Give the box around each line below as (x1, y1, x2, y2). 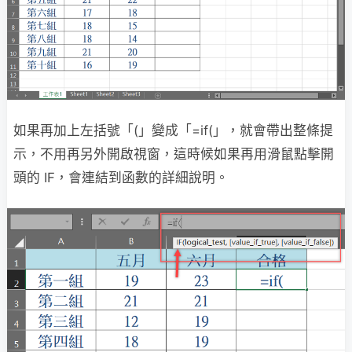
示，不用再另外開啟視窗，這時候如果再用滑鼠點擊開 (13, 145, 334, 162)
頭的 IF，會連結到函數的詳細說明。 (13, 169, 229, 185)
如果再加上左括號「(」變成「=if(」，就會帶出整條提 (13, 122, 333, 138)
